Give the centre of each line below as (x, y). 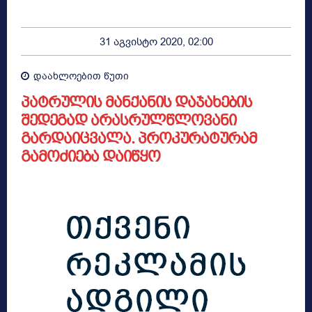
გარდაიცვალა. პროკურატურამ (139, 138)
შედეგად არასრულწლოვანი (128, 120)
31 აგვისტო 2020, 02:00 (156, 42)
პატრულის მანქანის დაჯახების (136, 102)
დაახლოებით (67, 77)
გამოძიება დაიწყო (91, 156)
